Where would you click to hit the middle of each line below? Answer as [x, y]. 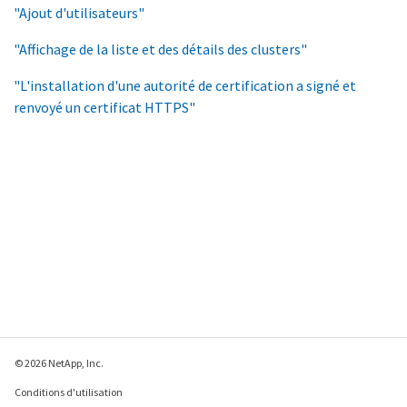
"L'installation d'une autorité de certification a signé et [185, 85]
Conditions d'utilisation [69, 392]
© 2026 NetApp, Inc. [59, 363]
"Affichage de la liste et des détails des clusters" [160, 49]
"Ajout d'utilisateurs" [79, 12]
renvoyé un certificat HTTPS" [104, 107]
